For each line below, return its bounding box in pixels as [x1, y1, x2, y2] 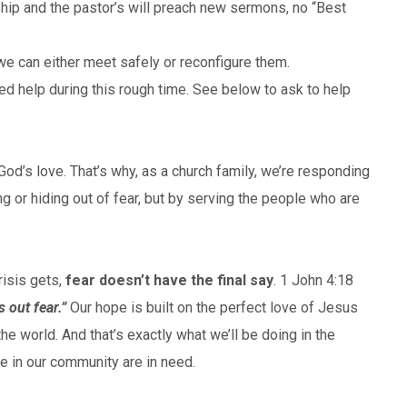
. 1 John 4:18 [273, 272, 353, 289]
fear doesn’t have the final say [65, 272, 273, 289]
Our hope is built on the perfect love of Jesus [66, 299, 358, 316]
